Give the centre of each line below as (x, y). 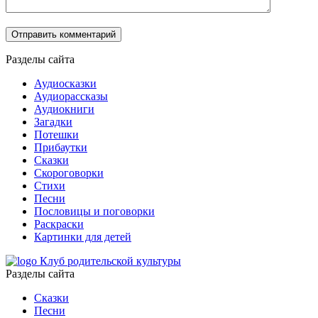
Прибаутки (61, 148)
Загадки (53, 122)
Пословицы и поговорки (94, 212)
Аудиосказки (65, 84)
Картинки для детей (83, 237)
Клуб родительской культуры (110, 261)
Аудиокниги (64, 109)
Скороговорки (69, 173)
